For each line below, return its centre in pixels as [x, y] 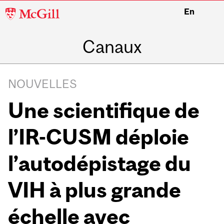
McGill [23, 11]
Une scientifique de [104, 110]
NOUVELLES [43, 83]
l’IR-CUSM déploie [99, 136]
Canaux [112, 47]
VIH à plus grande [95, 189]
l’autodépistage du [100, 163]
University [32, 27]
